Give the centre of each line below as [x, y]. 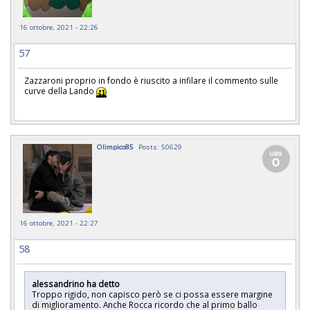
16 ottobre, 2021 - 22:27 [59, 222]
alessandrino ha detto [77, 283]
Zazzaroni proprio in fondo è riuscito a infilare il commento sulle [151, 81]
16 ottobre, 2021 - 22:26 [59, 27]
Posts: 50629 [160, 146]
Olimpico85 [115, 146]
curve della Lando [60, 91]
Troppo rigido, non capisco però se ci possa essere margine [152, 294]
